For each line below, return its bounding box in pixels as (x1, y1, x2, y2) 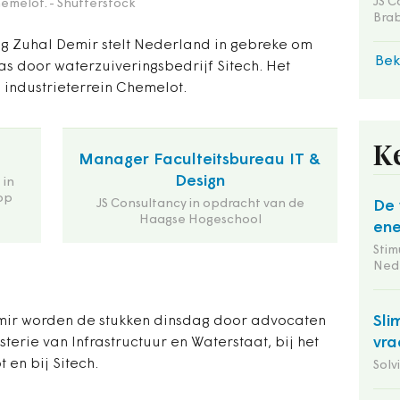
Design (175, 173, 225, 190)
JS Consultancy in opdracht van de (96, 197, 304, 211)
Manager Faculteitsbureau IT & (79, 152, 321, 169)
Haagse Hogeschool (138, 213, 262, 227)
